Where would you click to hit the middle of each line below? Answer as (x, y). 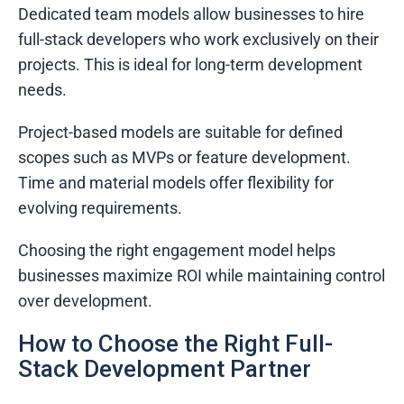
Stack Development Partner (165, 368)
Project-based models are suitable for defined (180, 132)
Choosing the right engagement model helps (177, 250)
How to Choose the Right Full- (175, 343)
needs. (42, 89)
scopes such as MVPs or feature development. (184, 157)
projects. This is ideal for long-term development (190, 64)
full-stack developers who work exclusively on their (198, 39)
